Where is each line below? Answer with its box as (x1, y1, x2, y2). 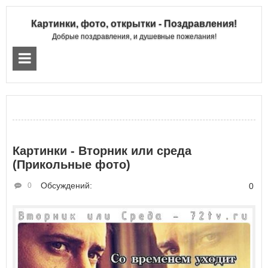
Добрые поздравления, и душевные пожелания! (51, 32, 217, 41)
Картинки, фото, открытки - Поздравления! (31, 19, 237, 29)
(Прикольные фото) (13, 158, 130, 171)
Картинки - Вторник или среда (13, 144, 191, 157)
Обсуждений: (41, 181, 92, 190)
